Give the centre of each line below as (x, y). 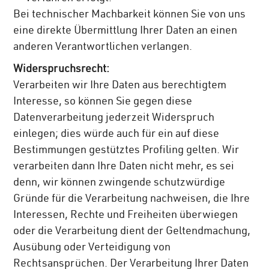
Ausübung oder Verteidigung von (92, 248)
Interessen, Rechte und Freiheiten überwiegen (126, 216)
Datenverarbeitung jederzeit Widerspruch (114, 119)
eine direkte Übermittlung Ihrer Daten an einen (125, 32)
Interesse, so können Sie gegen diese (103, 102)
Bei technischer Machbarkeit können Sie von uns (130, 15)
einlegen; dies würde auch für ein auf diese (116, 135)
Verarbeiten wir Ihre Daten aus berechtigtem (120, 86)
